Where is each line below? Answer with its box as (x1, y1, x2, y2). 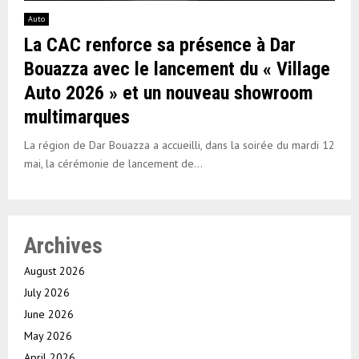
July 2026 (24, 284, 70, 300)
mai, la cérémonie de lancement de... (24, 155, 203, 171)
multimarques (24, 105, 130, 128)
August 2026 (24, 263, 85, 278)
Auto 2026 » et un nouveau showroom (24, 81, 313, 104)
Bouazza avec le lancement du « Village (24, 57, 330, 80)
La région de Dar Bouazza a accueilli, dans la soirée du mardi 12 (24, 137, 335, 152)
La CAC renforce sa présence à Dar (24, 33, 296, 56)
